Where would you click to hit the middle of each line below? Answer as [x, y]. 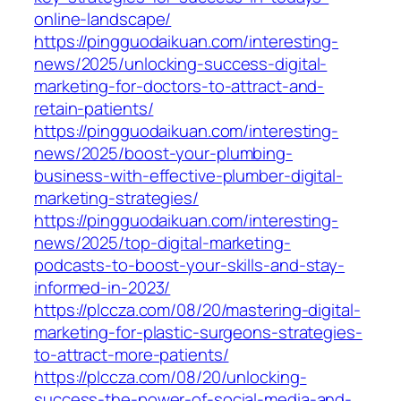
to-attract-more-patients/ [132, 355]
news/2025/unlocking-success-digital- [181, 64]
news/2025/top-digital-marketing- [162, 243]
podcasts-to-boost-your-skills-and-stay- [190, 265]
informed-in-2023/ [102, 288]
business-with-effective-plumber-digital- [188, 176]
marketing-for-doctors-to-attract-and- [179, 86]
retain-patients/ [94, 109]
